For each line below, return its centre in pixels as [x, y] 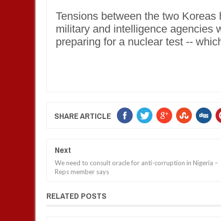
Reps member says [82, 172]
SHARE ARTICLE [83, 116]
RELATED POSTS [76, 196]
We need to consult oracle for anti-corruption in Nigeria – [136, 163]
